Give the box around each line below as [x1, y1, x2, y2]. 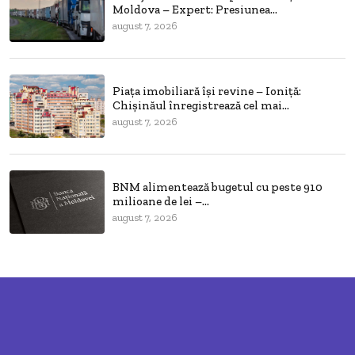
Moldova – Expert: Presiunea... [113, 2, 277, 17]
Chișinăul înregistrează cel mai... [113, 98, 289, 113]
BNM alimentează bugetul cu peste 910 [113, 180, 323, 195]
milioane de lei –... [113, 194, 209, 209]
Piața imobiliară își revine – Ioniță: [113, 84, 301, 99]
